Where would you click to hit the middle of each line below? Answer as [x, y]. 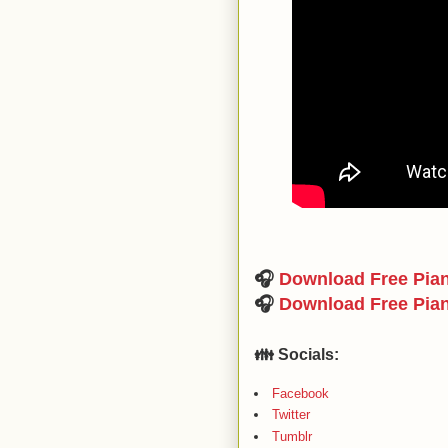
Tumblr [292, 436]
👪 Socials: [296, 354]
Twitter [291, 415]
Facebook [300, 393]
